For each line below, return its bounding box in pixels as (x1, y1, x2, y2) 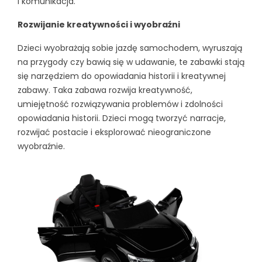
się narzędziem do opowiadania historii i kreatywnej (18, 70, 226, 82)
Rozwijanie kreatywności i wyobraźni (18, 19, 180, 31)
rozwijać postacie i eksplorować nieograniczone (18, 126, 211, 139)
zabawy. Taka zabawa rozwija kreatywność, (18, 84, 192, 96)
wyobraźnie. (18, 140, 65, 153)
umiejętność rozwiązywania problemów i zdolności (18, 98, 223, 111)
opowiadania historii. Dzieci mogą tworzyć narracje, (18, 112, 226, 125)
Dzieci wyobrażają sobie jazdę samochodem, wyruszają (18, 42, 242, 54)
